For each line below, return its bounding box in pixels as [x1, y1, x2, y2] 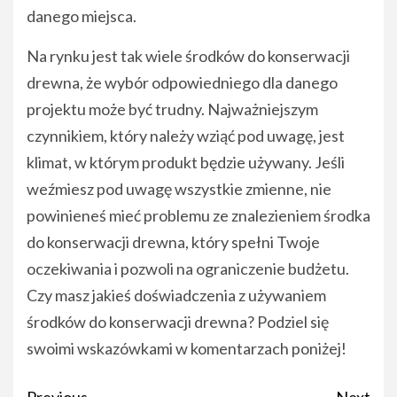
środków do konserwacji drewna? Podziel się [27, 312, 329, 332]
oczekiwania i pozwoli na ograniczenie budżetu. [27, 259, 349, 279]
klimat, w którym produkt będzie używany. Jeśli [27, 152, 345, 173]
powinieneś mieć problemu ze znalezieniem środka [27, 206, 370, 226]
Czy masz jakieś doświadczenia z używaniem [27, 285, 326, 306]
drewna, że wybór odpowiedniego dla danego [27, 73, 338, 93]
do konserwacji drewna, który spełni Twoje [27, 232, 320, 253]
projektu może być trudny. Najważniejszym [27, 99, 318, 120]
